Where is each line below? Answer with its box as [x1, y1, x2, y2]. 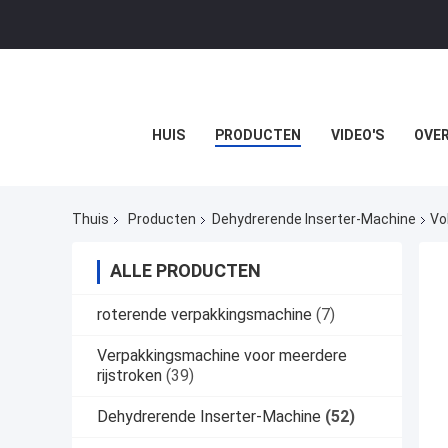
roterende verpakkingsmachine [97, 305, 312, 325]
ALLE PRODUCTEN [110, 260, 261, 282]
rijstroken [97, 366, 162, 386]
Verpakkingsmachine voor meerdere [97, 346, 347, 366]
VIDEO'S [331, 127, 384, 143]
